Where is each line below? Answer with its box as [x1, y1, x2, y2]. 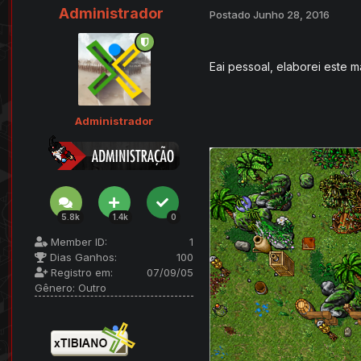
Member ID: [48, 235, 107, 249]
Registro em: [48, 266, 113, 280]
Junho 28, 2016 [253, 7, 330, 21]
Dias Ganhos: [47, 251, 117, 264]
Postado [210, 7, 253, 21]
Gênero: [35, 281, 75, 295]
